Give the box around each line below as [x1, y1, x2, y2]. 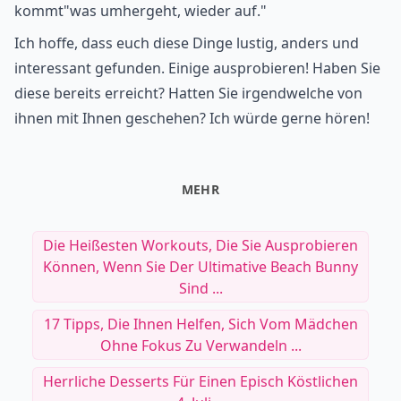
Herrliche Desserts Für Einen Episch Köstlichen [43, 371, 358, 392]
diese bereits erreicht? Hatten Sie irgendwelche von [14, 83, 363, 104]
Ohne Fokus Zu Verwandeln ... [99, 336, 302, 356]
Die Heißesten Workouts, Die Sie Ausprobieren [43, 235, 358, 256]
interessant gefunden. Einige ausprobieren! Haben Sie [14, 58, 380, 79]
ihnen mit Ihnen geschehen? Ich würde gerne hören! [14, 108, 370, 129]
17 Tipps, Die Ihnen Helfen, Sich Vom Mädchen [43, 314, 358, 335]
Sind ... [178, 278, 223, 299]
